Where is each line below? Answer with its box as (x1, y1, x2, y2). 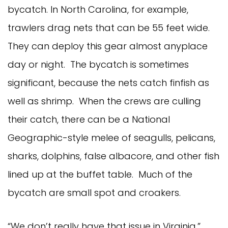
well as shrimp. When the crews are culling (8, 94, 201, 107)
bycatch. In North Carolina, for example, (8, 3, 188, 16)
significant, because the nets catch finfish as (8, 76, 209, 89)
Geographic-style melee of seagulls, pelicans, (8, 131, 215, 144)
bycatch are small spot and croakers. (8, 186, 186, 199)
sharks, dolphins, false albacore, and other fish (8, 149, 219, 162)
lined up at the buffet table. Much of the (8, 167, 192, 181)
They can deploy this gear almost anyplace (8, 39, 208, 52)
